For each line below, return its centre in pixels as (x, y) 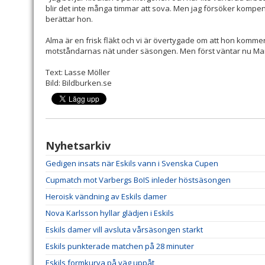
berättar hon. (69, 19)
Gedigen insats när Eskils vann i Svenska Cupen (132, 164)
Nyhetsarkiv (78, 146)
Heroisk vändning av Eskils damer (106, 197)
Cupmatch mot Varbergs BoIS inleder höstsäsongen (138, 180)
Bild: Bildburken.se (79, 83)
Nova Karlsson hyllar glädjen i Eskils (110, 213)
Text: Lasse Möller (78, 72)
